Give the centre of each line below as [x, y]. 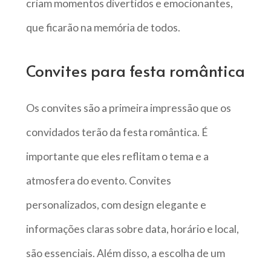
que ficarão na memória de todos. [103, 27]
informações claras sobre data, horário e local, [132, 229]
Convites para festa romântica [135, 70]
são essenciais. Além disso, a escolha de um [125, 253]
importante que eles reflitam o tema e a [117, 157]
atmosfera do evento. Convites [98, 181]
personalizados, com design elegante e [116, 205]
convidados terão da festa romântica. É [117, 132]
